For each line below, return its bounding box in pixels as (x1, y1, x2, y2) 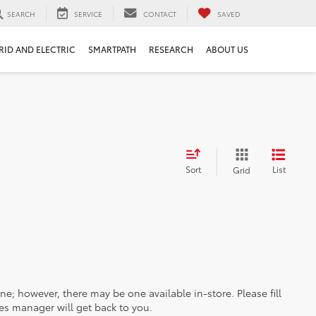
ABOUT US (206, 43, 248, 56)
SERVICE (74, 8, 102, 19)
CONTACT (143, 8, 176, 19)
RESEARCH (149, 43, 193, 56)
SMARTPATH (88, 43, 136, 56)
